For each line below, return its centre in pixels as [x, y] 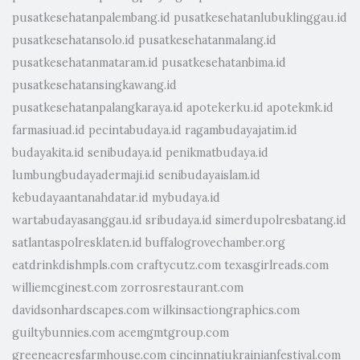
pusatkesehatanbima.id [224, 63]
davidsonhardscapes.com [81, 310]
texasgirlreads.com [276, 265]
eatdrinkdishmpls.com [73, 265]
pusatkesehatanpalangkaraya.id [98, 108]
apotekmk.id [300, 108]
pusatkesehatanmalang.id [207, 40]
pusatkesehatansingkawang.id [94, 85]
